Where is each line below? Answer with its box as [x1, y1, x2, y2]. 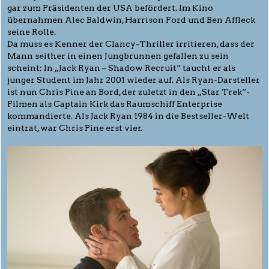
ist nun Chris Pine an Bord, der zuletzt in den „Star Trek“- [7, 86, 250, 97]
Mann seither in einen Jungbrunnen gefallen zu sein [7, 50, 229, 61]
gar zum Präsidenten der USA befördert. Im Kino [7, 2, 213, 13]
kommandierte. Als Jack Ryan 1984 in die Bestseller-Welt [7, 110, 249, 121]
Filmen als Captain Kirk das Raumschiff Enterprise [7, 98, 222, 109]
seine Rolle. [7, 26, 56, 37]
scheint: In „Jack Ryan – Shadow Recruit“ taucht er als [7, 62, 235, 73]
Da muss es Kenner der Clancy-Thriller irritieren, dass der [7, 38, 255, 49]
